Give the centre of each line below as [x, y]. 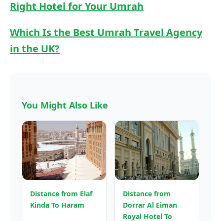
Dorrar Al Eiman [150, 205]
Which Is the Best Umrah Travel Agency [106, 32]
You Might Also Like [65, 105]
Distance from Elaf [61, 193]
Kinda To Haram [57, 205]
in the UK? [35, 48]
